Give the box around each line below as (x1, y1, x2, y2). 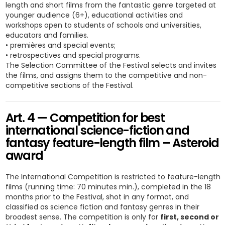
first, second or (160, 212, 219, 222)
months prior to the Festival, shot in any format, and (5, 192, 189, 202)
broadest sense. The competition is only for (5, 212, 160, 222)
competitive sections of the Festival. (5, 80, 134, 90)
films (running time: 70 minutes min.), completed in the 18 (5, 182, 211, 192)
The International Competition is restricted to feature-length (5, 172, 220, 182)
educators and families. (5, 30, 88, 40)
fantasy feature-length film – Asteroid (5, 135, 219, 151)
